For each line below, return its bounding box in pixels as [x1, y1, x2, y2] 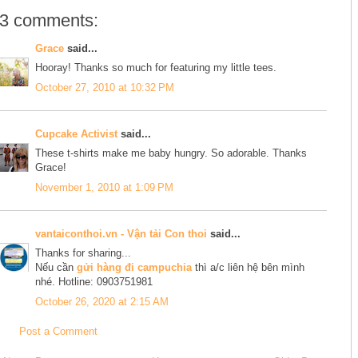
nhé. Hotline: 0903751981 [35, 276, 153, 288]
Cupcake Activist [35, 127, 117, 140]
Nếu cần [35, 261, 77, 274]
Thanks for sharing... [35, 247, 131, 260]
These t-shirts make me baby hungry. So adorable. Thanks [35, 147, 307, 160]
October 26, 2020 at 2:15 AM [35, 295, 169, 308]
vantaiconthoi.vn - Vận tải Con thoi [35, 227, 207, 240]
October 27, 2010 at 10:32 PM [35, 81, 174, 93]
